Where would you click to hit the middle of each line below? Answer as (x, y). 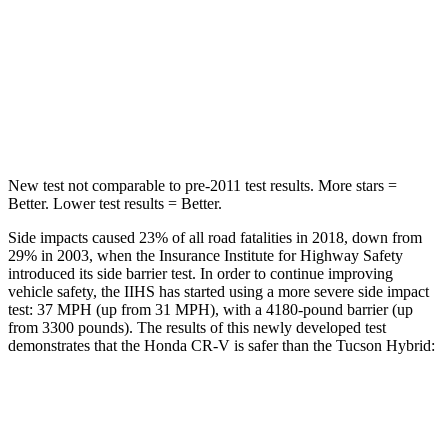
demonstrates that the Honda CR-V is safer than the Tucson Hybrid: (221, 345)
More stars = (355, 185)
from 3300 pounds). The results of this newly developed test (197, 327)
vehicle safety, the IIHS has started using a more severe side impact (218, 291)
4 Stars (282, 120)
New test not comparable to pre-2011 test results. (161, 185)
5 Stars (203, 120)
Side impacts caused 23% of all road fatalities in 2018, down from (215, 237)
